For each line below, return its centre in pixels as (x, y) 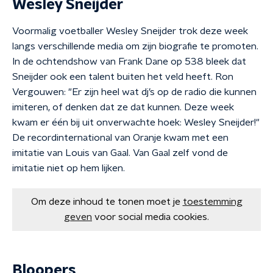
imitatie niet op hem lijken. (69, 168)
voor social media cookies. (152, 217)
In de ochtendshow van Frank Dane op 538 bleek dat (129, 62)
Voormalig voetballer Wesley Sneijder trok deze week (130, 31)
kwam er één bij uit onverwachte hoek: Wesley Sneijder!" (136, 122)
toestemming (212, 202)
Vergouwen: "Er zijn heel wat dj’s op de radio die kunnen (134, 92)
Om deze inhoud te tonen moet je (105, 202)
